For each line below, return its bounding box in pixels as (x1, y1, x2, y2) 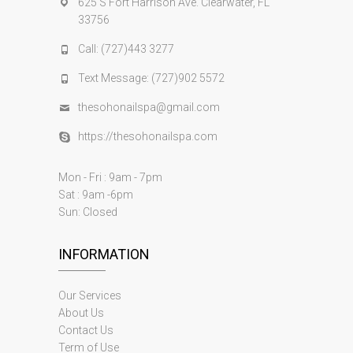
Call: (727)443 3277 (78, 43, 174, 55)
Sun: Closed (58, 206, 117, 218)
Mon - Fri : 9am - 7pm (58, 171, 162, 184)
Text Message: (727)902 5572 (78, 72, 225, 84)
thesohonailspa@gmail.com (78, 101, 220, 113)
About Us (58, 307, 104, 319)
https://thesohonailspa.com (78, 130, 217, 143)
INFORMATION (58, 246, 150, 262)
